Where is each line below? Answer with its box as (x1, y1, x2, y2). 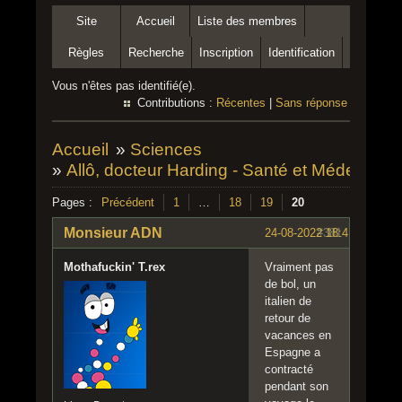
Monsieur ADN (64, 224, 162, 240)
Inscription (199, 46, 253, 59)
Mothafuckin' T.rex (64, 259, 165, 274)
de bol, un (265, 276, 316, 291)
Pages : (52, 196, 92, 209)
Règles (68, 46, 104, 59)
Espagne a (265, 345, 320, 359)
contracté (265, 362, 313, 376)
